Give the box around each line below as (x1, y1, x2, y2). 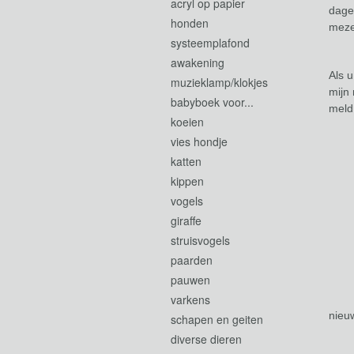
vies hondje (171, 134, 228, 149)
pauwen (171, 272, 210, 288)
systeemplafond (171, 35, 250, 51)
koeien (171, 114, 204, 130)
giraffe (171, 213, 201, 228)
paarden (171, 252, 213, 268)
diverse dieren (171, 331, 242, 347)
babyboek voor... (171, 94, 254, 110)
